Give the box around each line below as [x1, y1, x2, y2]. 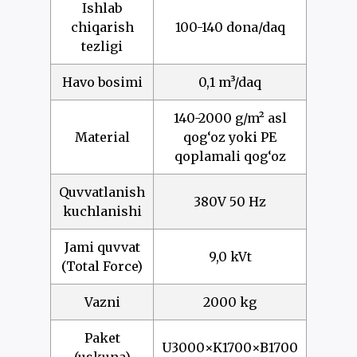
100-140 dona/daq [175, 19, 285, 36]
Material [74, 129, 130, 146]
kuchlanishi [62, 203, 142, 220]
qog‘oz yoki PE [183, 129, 277, 146]
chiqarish [70, 19, 134, 36]
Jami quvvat [64, 239, 140, 256]
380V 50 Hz [194, 194, 266, 210]
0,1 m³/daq [198, 74, 261, 91]
